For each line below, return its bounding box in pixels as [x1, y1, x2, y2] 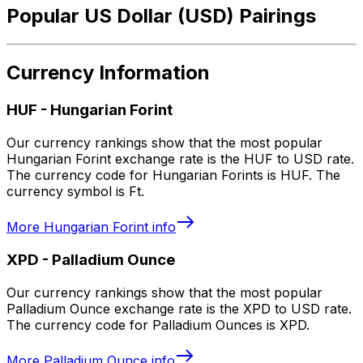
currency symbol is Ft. [6, 183, 144, 200]
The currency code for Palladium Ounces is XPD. [6, 316, 310, 333]
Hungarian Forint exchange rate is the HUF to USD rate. [6, 151, 354, 168]
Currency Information [6, 61, 210, 85]
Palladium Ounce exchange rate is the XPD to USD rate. [6, 300, 352, 317]
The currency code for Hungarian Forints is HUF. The [6, 167, 340, 184]
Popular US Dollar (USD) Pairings [6, 3, 316, 28]
